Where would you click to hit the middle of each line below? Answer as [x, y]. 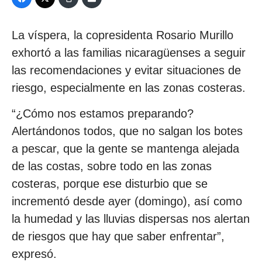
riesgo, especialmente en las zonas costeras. [129, 88]
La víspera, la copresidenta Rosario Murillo [123, 35]
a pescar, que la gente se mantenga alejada [125, 149]
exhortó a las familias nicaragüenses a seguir [129, 53]
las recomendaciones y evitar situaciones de [126, 70]
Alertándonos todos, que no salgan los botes [127, 131]
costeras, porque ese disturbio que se [110, 184]
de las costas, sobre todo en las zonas [112, 166]
